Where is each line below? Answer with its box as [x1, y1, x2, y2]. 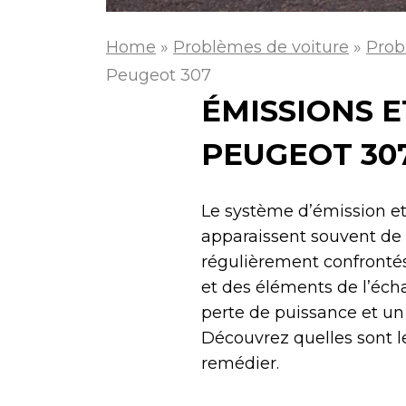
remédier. [201, 353, 279, 374]
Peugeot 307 [106, 65, 211, 86]
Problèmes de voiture [173, 37, 349, 58]
